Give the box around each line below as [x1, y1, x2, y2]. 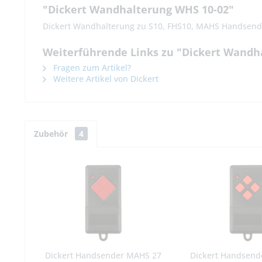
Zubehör [34, 128, 70, 140]
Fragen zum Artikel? [51, 62, 131, 74]
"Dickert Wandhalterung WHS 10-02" [43, 2, 234, 17]
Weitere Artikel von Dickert [51, 73, 158, 85]
